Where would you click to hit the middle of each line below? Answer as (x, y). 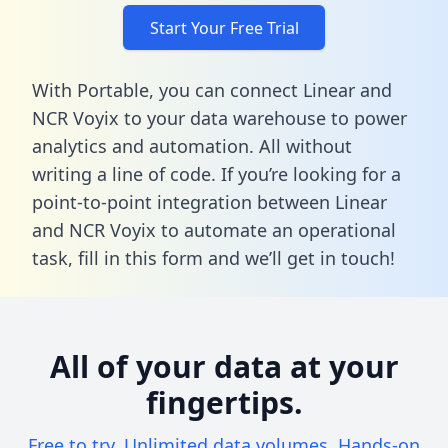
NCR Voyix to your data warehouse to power (219, 117)
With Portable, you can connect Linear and (212, 89)
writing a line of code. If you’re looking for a (216, 173)
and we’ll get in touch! (299, 257)
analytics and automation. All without (192, 145)
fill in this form (140, 257)
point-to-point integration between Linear (209, 201)
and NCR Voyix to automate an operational (214, 229)
